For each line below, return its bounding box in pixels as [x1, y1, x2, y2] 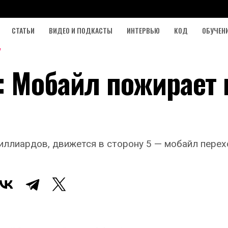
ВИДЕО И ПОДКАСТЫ [49, 25, 112, 36]
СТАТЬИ [12, 25, 35, 36]
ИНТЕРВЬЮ [127, 25, 160, 36]
